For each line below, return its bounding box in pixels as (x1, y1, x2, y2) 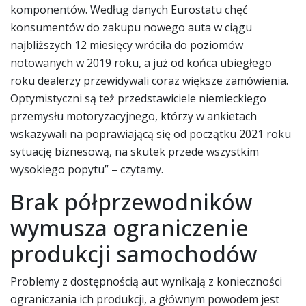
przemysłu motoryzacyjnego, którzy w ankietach (10, 108, 257, 124)
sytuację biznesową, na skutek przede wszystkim (10, 143, 259, 159)
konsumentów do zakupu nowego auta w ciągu (10, 19, 252, 35)
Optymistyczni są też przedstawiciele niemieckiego (10, 90, 266, 106)
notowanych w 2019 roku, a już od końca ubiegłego (10, 55, 272, 70)
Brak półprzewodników (10, 186, 252, 217)
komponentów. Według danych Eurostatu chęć (10, 1, 248, 17)
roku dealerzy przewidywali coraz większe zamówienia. (10, 72, 288, 88)
